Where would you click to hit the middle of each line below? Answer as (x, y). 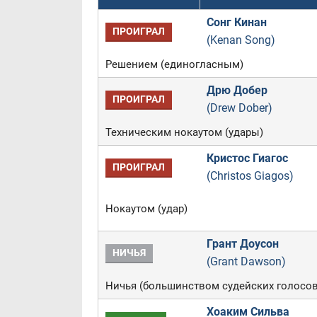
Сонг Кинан (236, 22)
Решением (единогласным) (174, 64)
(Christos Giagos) (250, 176)
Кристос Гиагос (247, 158)
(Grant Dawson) (246, 261)
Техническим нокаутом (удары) (184, 132)
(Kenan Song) (241, 40)
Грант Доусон (242, 244)
